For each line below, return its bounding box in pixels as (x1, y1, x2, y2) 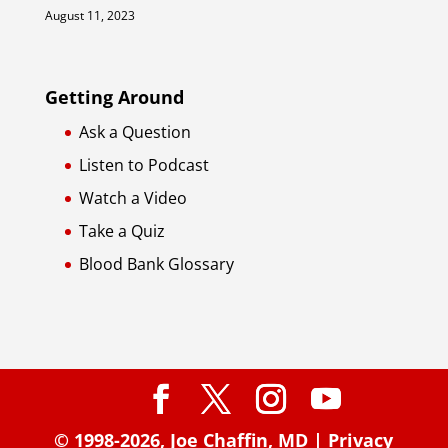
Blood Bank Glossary (78, 252, 234, 275)
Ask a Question (78, 120, 191, 143)
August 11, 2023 (44, 6, 135, 24)
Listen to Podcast (78, 153, 209, 176)
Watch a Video (78, 186, 187, 209)
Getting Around (44, 84, 184, 109)
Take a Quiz (78, 219, 165, 242)
